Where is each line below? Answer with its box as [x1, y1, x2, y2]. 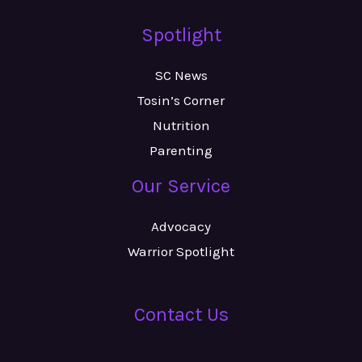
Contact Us [133, 302, 229, 326]
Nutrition [152, 117, 210, 134]
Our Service [132, 175, 230, 198]
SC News [154, 67, 208, 84]
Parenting [149, 142, 213, 159]
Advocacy [151, 217, 211, 234]
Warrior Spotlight [128, 242, 234, 259]
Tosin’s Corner [137, 92, 225, 109]
